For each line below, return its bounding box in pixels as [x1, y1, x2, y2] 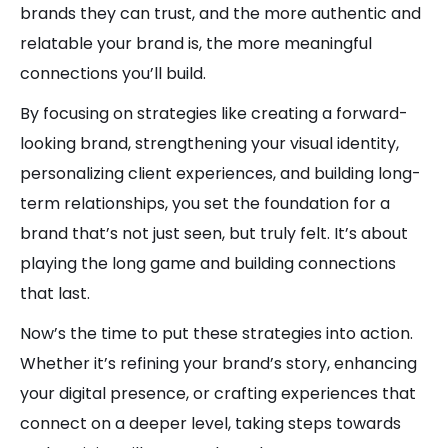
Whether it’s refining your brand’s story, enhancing [20, 352, 417, 375]
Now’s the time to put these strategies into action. [20, 322, 413, 345]
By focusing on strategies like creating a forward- [20, 102, 408, 125]
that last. [20, 282, 90, 305]
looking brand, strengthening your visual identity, [20, 132, 399, 155]
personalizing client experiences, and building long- [20, 162, 421, 185]
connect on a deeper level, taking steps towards [20, 412, 401, 435]
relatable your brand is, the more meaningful [20, 32, 372, 55]
